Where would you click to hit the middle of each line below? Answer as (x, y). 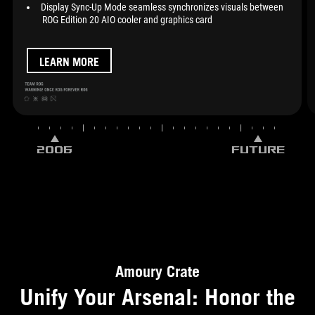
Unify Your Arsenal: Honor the (157, 297)
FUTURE (258, 149)
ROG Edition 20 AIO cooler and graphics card (127, 20)
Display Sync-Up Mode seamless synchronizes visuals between (162, 8)
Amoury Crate (157, 271)
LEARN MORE (70, 62)
